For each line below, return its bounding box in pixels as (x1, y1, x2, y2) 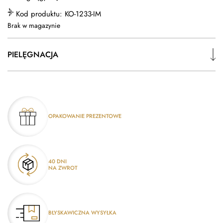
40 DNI (48, 157, 67, 165)
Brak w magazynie (7, 20, 60, 30)
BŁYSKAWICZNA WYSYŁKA (48, 209, 116, 217)
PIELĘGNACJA (7, 48, 58, 60)
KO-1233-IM (65, 8, 101, 19)
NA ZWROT (48, 163, 78, 172)
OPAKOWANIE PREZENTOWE (48, 112, 121, 120)
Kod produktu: (16, 8, 65, 19)
